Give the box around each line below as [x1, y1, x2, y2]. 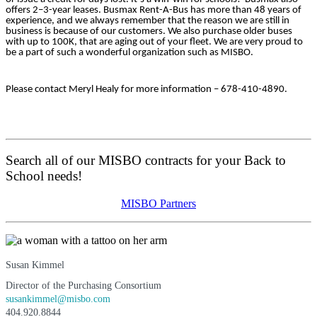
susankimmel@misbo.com [6, 294, 110, 305]
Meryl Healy [69, 83, 119, 95]
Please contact [6, 83, 69, 95]
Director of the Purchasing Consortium [6, 280, 161, 292]
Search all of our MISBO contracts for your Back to [6, 153, 286, 168]
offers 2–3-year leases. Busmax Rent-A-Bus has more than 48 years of [6, 5, 301, 16]
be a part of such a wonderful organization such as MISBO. [6, 47, 253, 59]
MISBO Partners [121, 197, 196, 210]
